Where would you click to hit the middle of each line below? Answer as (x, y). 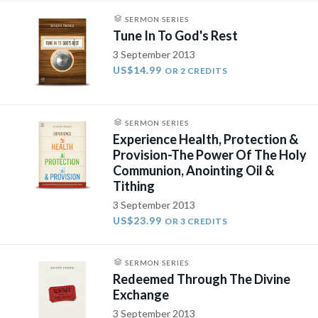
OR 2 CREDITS (196, 71)
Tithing (134, 186)
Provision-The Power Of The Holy (210, 154)
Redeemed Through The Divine (202, 279)
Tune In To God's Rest (176, 36)
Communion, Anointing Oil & (194, 170)
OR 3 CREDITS (196, 221)
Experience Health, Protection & (206, 139)
